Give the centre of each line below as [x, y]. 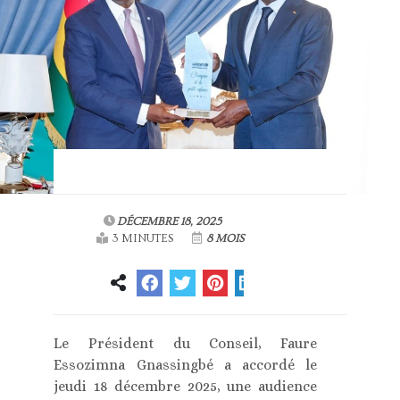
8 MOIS [224, 239]
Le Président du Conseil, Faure [185, 344]
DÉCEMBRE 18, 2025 [170, 222]
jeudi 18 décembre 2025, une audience [185, 387]
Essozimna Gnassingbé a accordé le [185, 365]
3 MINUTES [143, 239]
